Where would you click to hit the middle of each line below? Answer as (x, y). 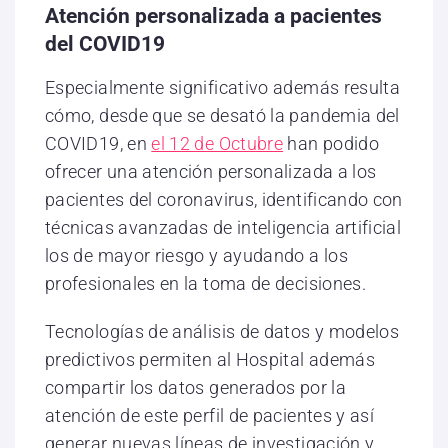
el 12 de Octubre (217, 143)
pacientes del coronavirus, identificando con (224, 199)
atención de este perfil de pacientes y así (210, 415)
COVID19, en (98, 143)
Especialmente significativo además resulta (223, 87)
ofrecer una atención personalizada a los (211, 171)
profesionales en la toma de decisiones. (206, 283)
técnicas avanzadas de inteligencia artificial (223, 227)
